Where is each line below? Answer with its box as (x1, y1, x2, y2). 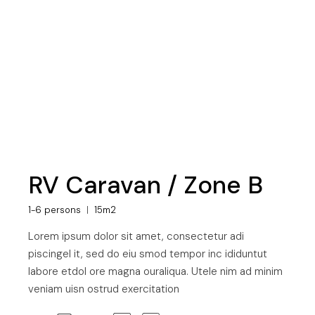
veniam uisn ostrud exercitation (28, 282, 180, 297)
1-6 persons (28, 204, 82, 217)
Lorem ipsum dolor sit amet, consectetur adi (28, 229, 245, 244)
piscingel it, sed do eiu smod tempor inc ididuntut (28, 247, 268, 262)
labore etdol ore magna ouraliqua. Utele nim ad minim (28, 264, 283, 279)
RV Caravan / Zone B (28, 169, 264, 202)
